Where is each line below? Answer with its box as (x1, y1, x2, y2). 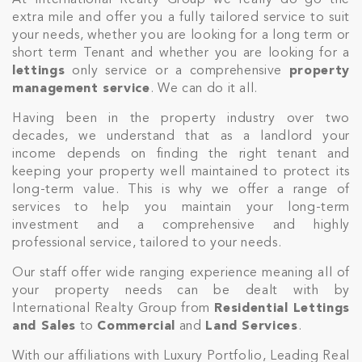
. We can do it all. (149, 82, 259, 95)
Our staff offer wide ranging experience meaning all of (12, 267, 350, 280)
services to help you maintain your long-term (12, 201, 350, 214)
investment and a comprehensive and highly (12, 219, 350, 232)
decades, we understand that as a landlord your (12, 130, 350, 143)
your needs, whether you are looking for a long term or (12, 29, 350, 42)
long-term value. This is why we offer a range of (12, 183, 350, 196)
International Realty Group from (12, 302, 215, 315)
